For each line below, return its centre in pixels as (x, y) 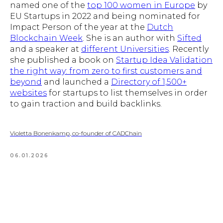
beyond (26, 82)
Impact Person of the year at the (78, 27)
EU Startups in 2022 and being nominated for (105, 16)
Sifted (189, 38)
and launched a (76, 82)
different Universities (125, 49)
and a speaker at (46, 49)
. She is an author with (130, 38)
